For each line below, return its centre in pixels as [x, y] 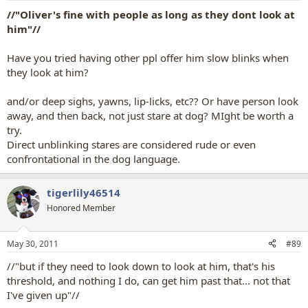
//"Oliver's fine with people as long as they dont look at [151, 14]
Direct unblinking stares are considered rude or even [131, 144]
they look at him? [48, 72]
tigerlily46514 [84, 192]
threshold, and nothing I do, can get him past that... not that [148, 280]
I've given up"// [43, 295]
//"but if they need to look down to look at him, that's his [141, 266]
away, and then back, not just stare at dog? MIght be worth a [150, 115]
